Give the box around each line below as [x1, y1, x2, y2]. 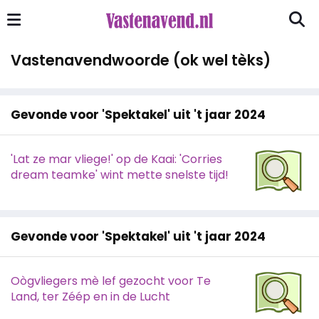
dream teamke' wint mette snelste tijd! [11, 167, 229, 183]
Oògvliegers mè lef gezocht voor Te [11, 273, 211, 289]
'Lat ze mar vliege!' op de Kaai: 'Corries [11, 151, 222, 167]
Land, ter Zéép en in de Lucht [11, 288, 170, 305]
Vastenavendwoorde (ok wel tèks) [11, 50, 271, 70]
